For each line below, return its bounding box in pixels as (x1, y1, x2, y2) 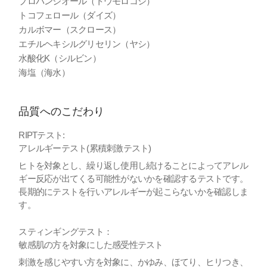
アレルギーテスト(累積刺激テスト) (18, 142, 151, 153)
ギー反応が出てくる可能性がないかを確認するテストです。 (18, 173, 249, 184)
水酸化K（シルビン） (18, 52, 101, 63)
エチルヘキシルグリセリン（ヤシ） (18, 38, 155, 49)
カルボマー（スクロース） (18, 24, 121, 35)
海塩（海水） (18, 67, 70, 77)
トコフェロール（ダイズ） (18, 10, 121, 20)
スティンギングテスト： (18, 226, 113, 237)
